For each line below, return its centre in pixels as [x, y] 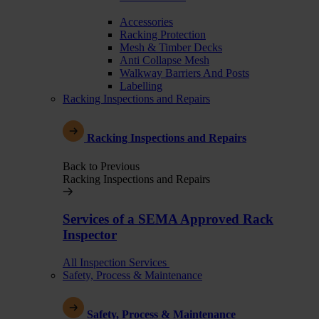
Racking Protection [163, 35]
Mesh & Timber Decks [171, 48]
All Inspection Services [115, 263]
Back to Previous [101, 166]
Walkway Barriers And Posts [184, 73]
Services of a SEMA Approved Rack [168, 219]
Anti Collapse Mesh [164, 61]
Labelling [141, 86]
